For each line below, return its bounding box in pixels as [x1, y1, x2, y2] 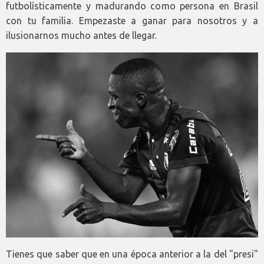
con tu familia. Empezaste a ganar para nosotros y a [6, 15, 258, 27]
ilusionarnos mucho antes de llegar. [6, 30, 157, 41]
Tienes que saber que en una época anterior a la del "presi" [6, 248, 258, 259]
